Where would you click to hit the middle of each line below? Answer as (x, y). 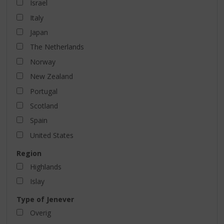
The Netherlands (57, 47)
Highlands (45, 166)
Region (29, 153)
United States (51, 135)
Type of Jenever (45, 199)
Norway (42, 61)
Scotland (44, 106)
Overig (40, 212)
